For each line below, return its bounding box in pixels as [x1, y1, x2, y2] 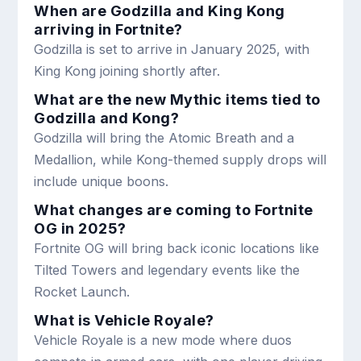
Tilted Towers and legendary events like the [34, 261, 301, 278]
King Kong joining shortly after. [34, 62, 221, 79]
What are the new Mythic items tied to [34, 90, 321, 108]
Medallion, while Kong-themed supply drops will [34, 151, 327, 168]
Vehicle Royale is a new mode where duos [34, 331, 293, 348]
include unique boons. [34, 172, 169, 189]
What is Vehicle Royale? [34, 311, 214, 329]
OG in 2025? [34, 219, 127, 237]
